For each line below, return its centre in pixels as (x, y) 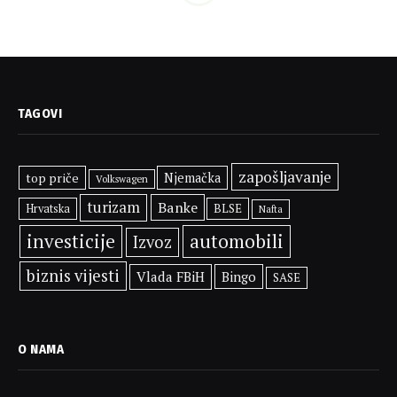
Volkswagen (121, 179)
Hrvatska (48, 209)
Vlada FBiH (171, 277)
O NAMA (41, 350)
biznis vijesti (73, 276)
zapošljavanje (284, 177)
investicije (71, 241)
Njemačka (193, 178)
